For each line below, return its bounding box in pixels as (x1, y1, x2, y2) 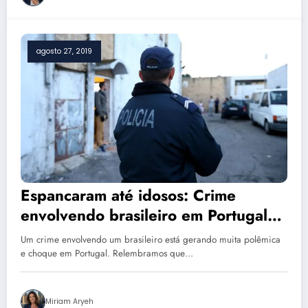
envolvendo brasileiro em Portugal (21, 204, 267, 227)
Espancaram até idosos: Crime (21, 184, 236, 207)
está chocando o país (21, 224, 170, 247)
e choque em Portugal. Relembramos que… (21, 247, 193, 261)
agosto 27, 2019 (36, 45, 92, 56)
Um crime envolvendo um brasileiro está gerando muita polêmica (21, 233, 280, 247)
